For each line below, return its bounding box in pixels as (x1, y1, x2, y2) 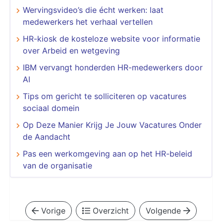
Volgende (146, 205, 183, 216)
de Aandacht (23, 131, 70, 142)
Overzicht (90, 205, 129, 216)
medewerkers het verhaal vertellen (23, 16, 153, 27)
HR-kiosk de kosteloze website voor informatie (23, 33, 200, 44)
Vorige (39, 205, 65, 216)
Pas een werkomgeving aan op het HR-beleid (23, 148, 192, 159)
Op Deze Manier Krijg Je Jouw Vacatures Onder (23, 119, 202, 130)
